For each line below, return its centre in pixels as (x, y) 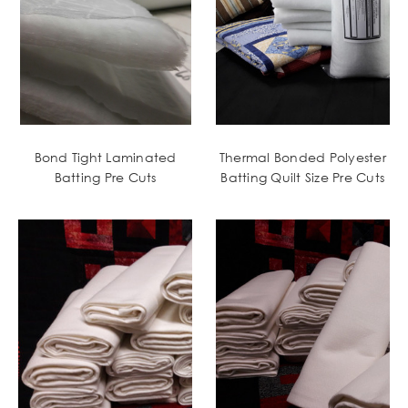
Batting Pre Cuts (105, 178)
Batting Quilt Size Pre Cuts (303, 178)
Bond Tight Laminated (105, 158)
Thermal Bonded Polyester (302, 158)
